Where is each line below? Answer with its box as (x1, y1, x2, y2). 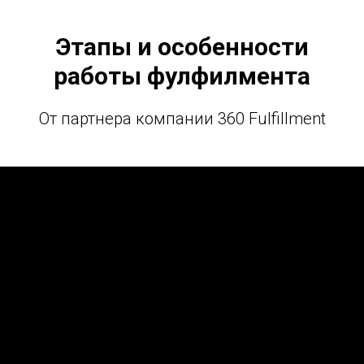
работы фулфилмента (54, 62, 310, 91)
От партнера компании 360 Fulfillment (38, 109, 326, 129)
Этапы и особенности (55, 32, 309, 62)
